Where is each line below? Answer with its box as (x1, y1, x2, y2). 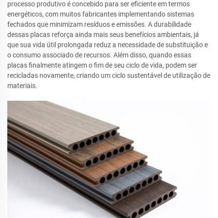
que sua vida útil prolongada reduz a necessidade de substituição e (7, 41, 208, 49)
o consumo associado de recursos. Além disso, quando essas (7, 51, 191, 59)
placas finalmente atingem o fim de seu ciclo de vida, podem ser (7, 61, 197, 70)
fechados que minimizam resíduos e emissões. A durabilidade (7, 20, 191, 29)
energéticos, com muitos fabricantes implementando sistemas (7, 10, 194, 18)
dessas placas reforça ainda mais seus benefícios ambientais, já (7, 31, 199, 39)
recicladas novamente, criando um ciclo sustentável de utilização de (7, 72, 210, 80)
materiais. (7, 82, 37, 90)
